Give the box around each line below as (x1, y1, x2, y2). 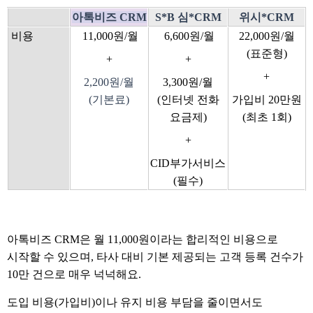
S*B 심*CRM (154, 10, 221, 23)
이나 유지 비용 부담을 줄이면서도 (95, 296, 263, 308)
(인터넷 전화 (156, 93, 219, 105)
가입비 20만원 (231, 93, 302, 105)
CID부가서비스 (150, 156, 226, 169)
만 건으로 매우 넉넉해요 (18, 268, 138, 280)
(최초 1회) (242, 110, 291, 123)
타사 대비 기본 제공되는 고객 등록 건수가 (96, 250, 303, 263)
